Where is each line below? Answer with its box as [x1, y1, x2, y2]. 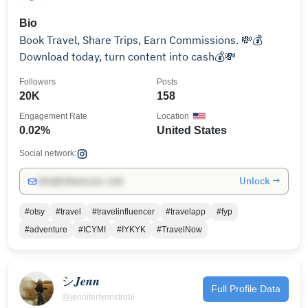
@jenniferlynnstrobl [62, 291, 135, 302]
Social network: [19, 148, 76, 158]
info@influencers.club [37, 176, 123, 186]
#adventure [25, 225, 67, 234]
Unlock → [239, 175, 280, 187]
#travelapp [166, 207, 206, 217]
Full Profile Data [211, 283, 280, 294]
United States [157, 124, 227, 136]
